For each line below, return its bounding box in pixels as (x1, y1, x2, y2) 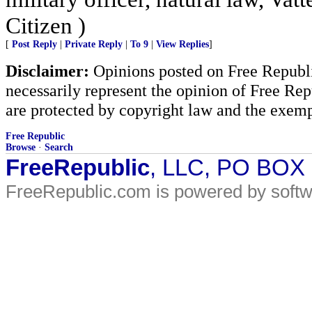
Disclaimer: (6, 61, 89, 80)
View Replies (156, 39, 209, 49)
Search (45, 142, 73, 153)
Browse (6, 142, 36, 153)
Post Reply (12, 39, 57, 49)
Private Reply (65, 39, 123, 49)
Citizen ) (6, 13, 86, 38)
